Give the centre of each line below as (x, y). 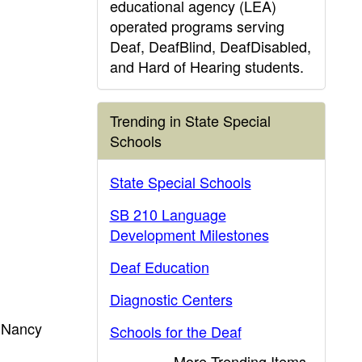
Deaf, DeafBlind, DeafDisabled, (210, 46)
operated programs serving (197, 26)
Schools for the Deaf (175, 331)
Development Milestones (189, 234)
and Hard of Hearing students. (206, 66)
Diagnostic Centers (171, 299)
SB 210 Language (168, 214)
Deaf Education (159, 267)
